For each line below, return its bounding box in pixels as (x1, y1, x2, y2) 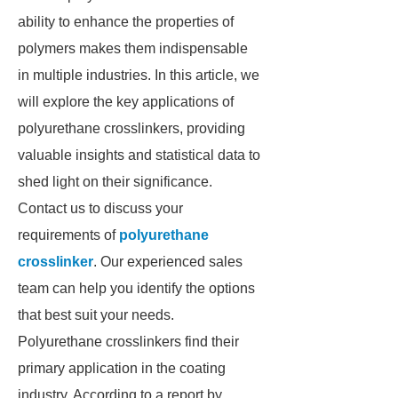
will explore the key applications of (18, 94, 234, 109)
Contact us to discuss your (18, 201, 183, 216)
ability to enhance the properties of (18, 14, 234, 29)
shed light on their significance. (18, 174, 212, 189)
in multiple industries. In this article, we (18, 68, 259, 83)
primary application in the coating (18, 361, 226, 376)
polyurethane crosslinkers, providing (18, 121, 245, 136)
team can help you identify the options (18, 281, 255, 296)
